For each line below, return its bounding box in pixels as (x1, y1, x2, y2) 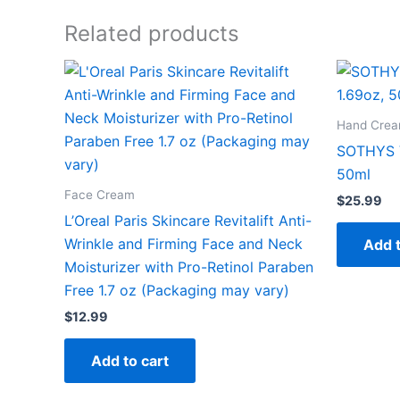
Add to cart (91, 352, 169, 371)
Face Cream (64, 187, 135, 203)
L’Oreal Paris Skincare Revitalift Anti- (64, 211, 312, 229)
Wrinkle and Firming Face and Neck (64, 234, 303, 253)
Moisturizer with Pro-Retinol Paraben (64, 257, 313, 276)
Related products (64, 20, 239, 46)
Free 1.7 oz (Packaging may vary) (64, 280, 289, 299)
